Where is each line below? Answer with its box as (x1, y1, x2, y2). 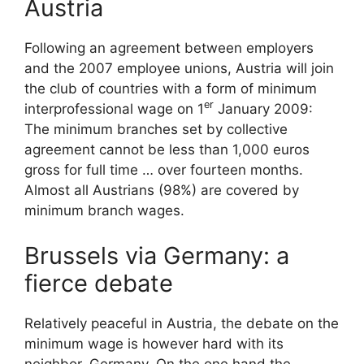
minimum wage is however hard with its (24, 335, 284, 352)
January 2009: (214, 101, 313, 117)
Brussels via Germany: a (24, 240, 289, 270)
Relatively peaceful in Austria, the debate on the (24, 314, 339, 331)
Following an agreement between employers (24, 40, 314, 56)
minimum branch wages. (24, 202, 184, 219)
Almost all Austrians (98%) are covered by (24, 182, 299, 198)
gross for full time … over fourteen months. (24, 162, 303, 178)
